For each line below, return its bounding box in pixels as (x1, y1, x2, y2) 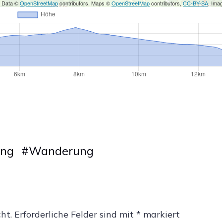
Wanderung (28, 143, 94, 159)
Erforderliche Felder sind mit (14, 208, 136, 220)
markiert (141, 208, 180, 220)
